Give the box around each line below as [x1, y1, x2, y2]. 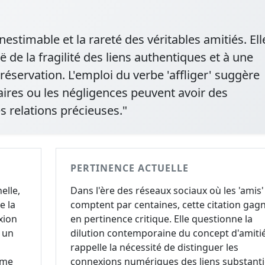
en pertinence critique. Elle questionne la [70, 212, 253, 225]
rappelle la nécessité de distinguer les [70, 241, 238, 254]
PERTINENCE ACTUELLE [70, 161, 189, 174]
